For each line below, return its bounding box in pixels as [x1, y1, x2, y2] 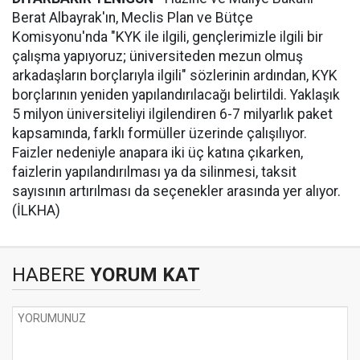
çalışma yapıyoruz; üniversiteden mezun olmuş [12, 48, 303, 64]
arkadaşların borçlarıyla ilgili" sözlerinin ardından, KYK [12, 67, 337, 84]
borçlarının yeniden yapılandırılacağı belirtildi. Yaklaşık [12, 87, 340, 103]
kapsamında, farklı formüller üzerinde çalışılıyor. [12, 125, 307, 141]
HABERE [12, 264, 85, 286]
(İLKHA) [12, 202, 60, 219]
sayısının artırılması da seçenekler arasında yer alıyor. [12, 183, 341, 199]
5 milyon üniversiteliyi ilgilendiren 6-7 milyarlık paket [12, 106, 333, 122]
